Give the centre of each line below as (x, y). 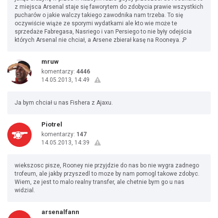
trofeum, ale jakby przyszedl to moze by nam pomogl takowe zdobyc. (107, 174)
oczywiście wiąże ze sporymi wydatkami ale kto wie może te (96, 23)
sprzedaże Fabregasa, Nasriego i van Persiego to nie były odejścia (103, 32)
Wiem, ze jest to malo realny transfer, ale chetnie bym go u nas (100, 182)
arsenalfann (60, 212)
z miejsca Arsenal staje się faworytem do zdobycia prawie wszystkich (109, 7)
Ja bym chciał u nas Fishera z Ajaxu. (64, 103)
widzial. (25, 190)
